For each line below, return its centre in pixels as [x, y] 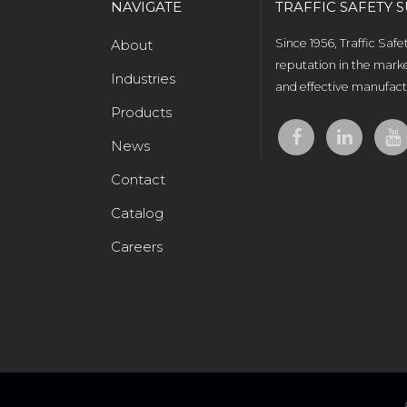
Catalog [137, 213]
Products [141, 112]
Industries [143, 79]
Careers [137, 247]
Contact [138, 179]
